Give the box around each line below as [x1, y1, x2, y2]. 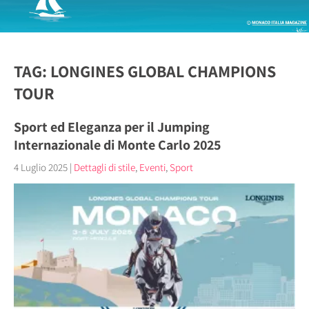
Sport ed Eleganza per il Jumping [14, 118, 210, 137]
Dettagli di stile [74, 161, 135, 175]
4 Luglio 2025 [14, 161, 68, 175]
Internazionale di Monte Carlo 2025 [14, 136, 221, 154]
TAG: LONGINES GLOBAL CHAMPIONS [14, 60, 276, 83]
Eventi [139, 161, 166, 175]
